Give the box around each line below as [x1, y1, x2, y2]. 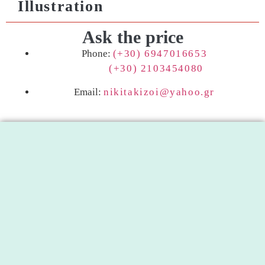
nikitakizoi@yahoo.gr [104, 86, 215, 98]
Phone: [81, 48, 113, 60]
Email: [74, 86, 104, 98]
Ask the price [82, 27, 183, 47]
